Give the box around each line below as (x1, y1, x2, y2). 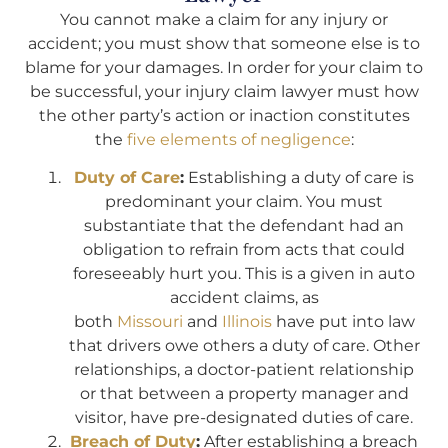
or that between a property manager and (79, 384, 409, 404)
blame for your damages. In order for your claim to (25, 58, 423, 78)
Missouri (116, 312, 183, 332)
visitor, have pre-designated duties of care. (75, 408, 413, 428)
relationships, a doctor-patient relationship (74, 360, 414, 380)
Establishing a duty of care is (184, 168, 414, 188)
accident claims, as (169, 288, 319, 308)
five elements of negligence (126, 130, 351, 150)
